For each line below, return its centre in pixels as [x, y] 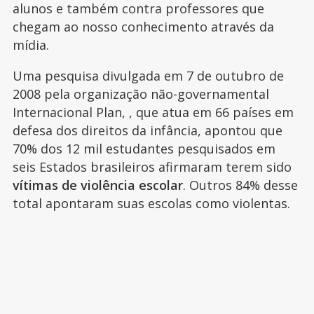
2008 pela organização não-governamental [141, 94]
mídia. [30, 45]
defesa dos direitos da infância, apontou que [147, 130]
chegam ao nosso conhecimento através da [143, 26]
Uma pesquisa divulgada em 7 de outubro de [148, 75]
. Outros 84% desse [240, 185]
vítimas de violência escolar [97, 185]
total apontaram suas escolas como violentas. [151, 203]
